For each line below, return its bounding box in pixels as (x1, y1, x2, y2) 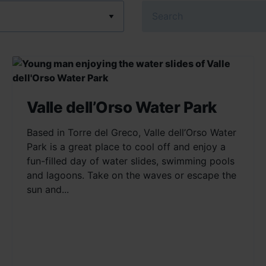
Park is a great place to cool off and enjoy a (26, 141, 226, 153)
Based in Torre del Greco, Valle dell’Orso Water (26, 126, 236, 138)
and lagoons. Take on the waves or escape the (26, 169, 236, 181)
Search (142, 4, 173, 15)
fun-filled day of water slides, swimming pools (26, 155, 235, 167)
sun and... (26, 183, 69, 195)
